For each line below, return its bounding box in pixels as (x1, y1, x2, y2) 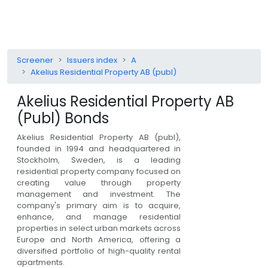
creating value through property (17, 176, 181, 188)
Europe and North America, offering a (17, 233, 181, 245)
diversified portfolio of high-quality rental (17, 245, 181, 257)
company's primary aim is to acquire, (17, 199, 181, 211)
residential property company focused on (17, 165, 181, 177)
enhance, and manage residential (17, 211, 181, 223)
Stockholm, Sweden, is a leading (17, 154, 181, 166)
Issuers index (67, 54, 117, 66)
